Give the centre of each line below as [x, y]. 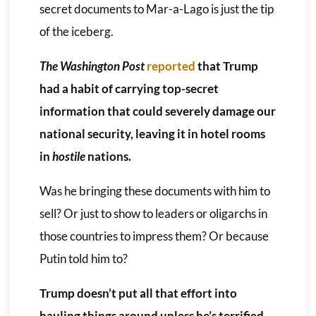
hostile [68, 156]
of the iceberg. [76, 31]
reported [171, 66]
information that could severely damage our [157, 111]
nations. [108, 156]
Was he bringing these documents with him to [154, 190]
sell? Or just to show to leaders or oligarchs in [153, 213]
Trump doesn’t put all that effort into [138, 293]
